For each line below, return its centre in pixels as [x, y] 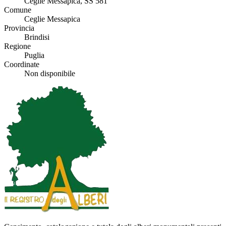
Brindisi [37, 37]
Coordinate [22, 64]
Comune [18, 10]
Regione [17, 46]
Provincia [19, 28]
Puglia [34, 55]
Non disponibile [50, 73]
